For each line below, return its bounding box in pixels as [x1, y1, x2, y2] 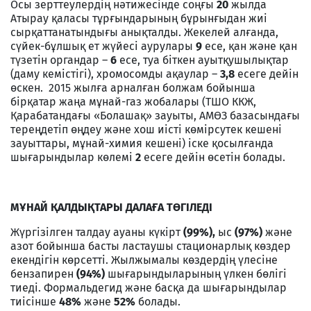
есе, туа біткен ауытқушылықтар [117, 53, 289, 67]
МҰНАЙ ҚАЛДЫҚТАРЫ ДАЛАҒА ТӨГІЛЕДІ [10, 200, 212, 214]
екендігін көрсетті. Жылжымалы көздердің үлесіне [10, 253, 278, 267]
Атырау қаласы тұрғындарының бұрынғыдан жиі [10, 11, 267, 25]
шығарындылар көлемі [10, 150, 135, 164]
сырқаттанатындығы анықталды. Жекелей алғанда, [10, 25, 278, 39]
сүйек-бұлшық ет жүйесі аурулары [10, 39, 196, 53]
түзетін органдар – [10, 53, 110, 67]
